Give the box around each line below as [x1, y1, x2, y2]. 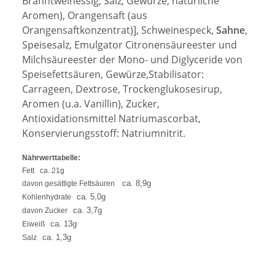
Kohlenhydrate [22, 193, 77, 202]
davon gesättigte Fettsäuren [22, 179, 122, 188]
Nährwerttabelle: [22, 153, 80, 163]
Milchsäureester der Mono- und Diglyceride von [22, 53, 242, 67]
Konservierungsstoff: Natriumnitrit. [22, 126, 185, 141]
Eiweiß [22, 220, 50, 229]
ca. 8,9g [122, 179, 151, 188]
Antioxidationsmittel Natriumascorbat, [22, 112, 201, 126]
